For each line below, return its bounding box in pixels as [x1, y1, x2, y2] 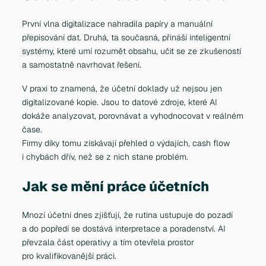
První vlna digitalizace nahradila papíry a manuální [22, 18, 213, 29]
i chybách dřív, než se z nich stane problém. [22, 151, 189, 162]
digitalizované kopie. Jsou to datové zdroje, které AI [22, 96, 218, 107]
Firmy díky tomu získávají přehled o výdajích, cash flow [22, 137, 230, 148]
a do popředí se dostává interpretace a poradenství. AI [22, 223, 226, 235]
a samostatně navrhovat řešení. [22, 59, 142, 70]
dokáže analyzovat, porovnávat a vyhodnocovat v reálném [22, 110, 244, 121]
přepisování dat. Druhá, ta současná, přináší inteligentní [22, 31, 231, 43]
